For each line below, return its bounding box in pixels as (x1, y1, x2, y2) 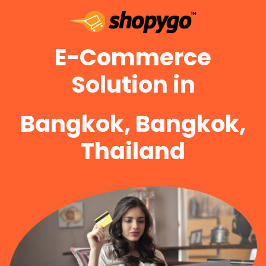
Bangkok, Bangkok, (20, 107, 246, 140)
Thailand (81, 135, 185, 167)
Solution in (71, 68, 195, 100)
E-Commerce (55, 41, 211, 73)
